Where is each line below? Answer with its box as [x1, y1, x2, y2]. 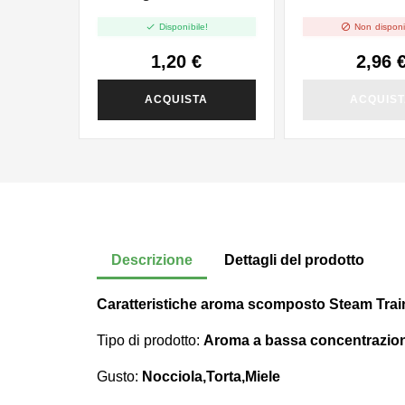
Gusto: [97, 369, 142, 385]
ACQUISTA [145, 93, 209, 107]
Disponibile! [158, 22, 209, 33]
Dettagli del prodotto [224, 252, 365, 268]
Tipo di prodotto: [97, 333, 203, 349]
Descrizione [111, 252, 193, 268]
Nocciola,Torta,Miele [142, 369, 280, 385]
